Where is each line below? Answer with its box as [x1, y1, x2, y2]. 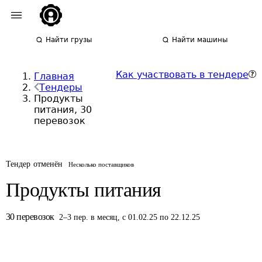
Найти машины [172, 36, 228, 44]
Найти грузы [46, 36, 92, 44]
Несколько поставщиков [68, 161, 135, 168]
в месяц [91, 213, 118, 222]
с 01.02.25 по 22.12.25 [122, 213, 200, 222]
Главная [34, 71, 74, 82]
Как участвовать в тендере [116, 69, 249, 80]
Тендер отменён [6, 160, 63, 168]
